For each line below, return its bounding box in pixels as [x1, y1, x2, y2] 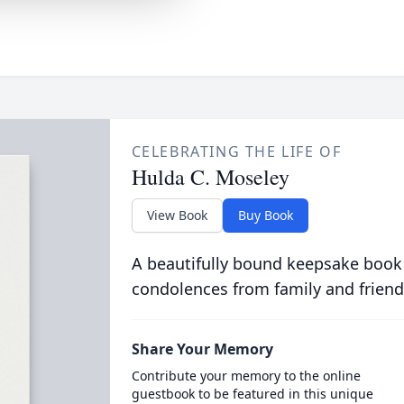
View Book [146, 207, 207, 224]
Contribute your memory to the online [131, 367, 361, 384]
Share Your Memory [131, 339, 273, 359]
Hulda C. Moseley [131, 162, 289, 191]
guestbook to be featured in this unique [131, 385, 373, 402]
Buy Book [237, 207, 293, 224]
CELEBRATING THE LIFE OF [131, 142, 342, 161]
